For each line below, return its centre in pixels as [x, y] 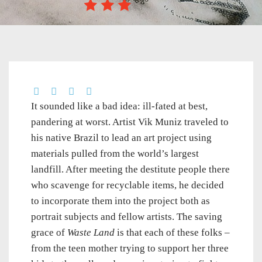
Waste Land [91, 233]
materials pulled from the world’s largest [115, 154]
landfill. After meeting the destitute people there [130, 170]
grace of [49, 233]
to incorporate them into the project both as [120, 201]
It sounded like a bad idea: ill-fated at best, [119, 106]
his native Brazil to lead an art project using [121, 138]
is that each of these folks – [172, 233]
